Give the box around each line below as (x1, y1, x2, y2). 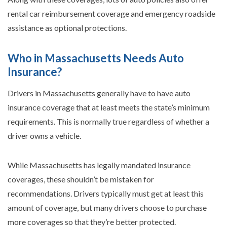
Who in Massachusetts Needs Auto (8, 51, 184, 65)
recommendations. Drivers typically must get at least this (8, 188, 204, 198)
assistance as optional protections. (8, 22, 127, 32)
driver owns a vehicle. (8, 130, 81, 140)
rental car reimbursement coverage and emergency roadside (8, 8, 215, 18)
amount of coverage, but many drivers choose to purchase (8, 202, 207, 212)
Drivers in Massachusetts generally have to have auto (8, 88, 191, 98)
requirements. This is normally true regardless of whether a (8, 116, 209, 126)
